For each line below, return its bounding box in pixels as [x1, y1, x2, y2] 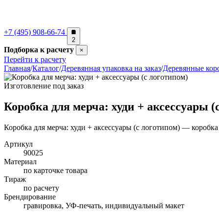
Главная [4, 64, 30, 72]
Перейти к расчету [4, 55, 66, 64]
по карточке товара [23, 166, 88, 175]
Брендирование [4, 192, 56, 201]
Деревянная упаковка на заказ [61, 64, 161, 72]
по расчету [23, 183, 59, 192]
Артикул [4, 139, 33, 148]
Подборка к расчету [4, 45, 74, 54]
